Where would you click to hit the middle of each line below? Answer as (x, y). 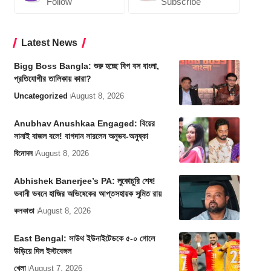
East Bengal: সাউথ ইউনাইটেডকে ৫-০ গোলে (84, 239)
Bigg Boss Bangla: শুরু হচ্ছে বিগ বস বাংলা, (86, 66)
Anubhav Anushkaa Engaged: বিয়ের (84, 124)
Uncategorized (41, 96)
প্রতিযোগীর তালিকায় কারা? (52, 79)
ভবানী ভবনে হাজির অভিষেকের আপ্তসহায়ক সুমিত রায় (87, 194)
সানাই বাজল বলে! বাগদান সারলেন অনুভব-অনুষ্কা (81, 136)
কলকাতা (24, 211)
